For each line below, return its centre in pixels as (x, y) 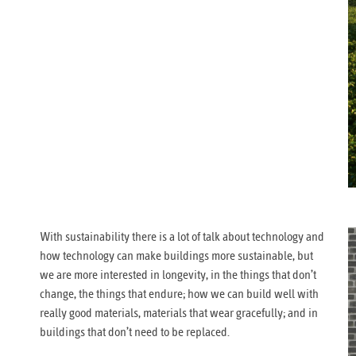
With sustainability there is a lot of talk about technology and (182, 237)
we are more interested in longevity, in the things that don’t (178, 275)
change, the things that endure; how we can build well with (179, 294)
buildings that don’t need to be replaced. (135, 333)
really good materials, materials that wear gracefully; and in (179, 313)
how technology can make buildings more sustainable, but (176, 256)
